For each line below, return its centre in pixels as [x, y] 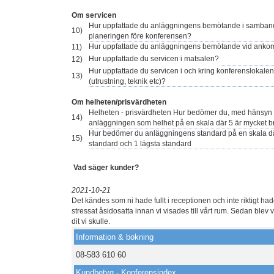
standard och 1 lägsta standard [140, 144]
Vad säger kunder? [106, 168]
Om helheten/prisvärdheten [119, 102]
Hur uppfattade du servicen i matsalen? [154, 59]
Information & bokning [115, 237]
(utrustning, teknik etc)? [127, 82]
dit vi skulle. [91, 222]
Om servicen [94, 16]
